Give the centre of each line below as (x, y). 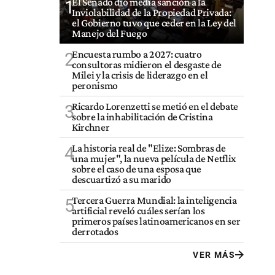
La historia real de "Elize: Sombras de (149, 148)
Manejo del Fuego (110, 33)
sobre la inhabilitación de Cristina (142, 116)
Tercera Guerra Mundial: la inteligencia (154, 200)
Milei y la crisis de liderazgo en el (140, 75)
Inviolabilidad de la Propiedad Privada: (152, 12)
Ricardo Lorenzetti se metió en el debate (155, 106)
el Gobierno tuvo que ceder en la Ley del (154, 22)
